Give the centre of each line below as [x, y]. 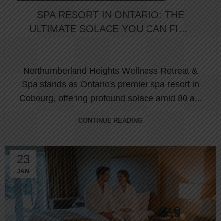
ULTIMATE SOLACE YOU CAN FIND [110, 28]
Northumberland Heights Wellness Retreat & [110, 70]
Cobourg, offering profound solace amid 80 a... [110, 98]
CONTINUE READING [110, 120]
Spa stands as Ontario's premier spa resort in [110, 84]
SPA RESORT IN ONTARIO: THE [110, 15]
